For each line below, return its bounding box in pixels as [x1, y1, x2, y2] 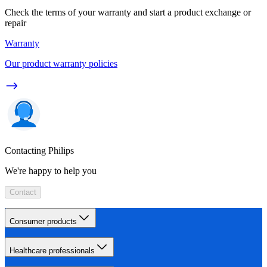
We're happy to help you [5, 165, 97, 176]
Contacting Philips [5, 145, 74, 156]
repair [5, 17, 26, 28]
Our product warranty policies [5, 58, 117, 69]
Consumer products [10, 216, 77, 226]
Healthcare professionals [10, 246, 95, 255]
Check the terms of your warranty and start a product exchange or [5, 7, 251, 17]
